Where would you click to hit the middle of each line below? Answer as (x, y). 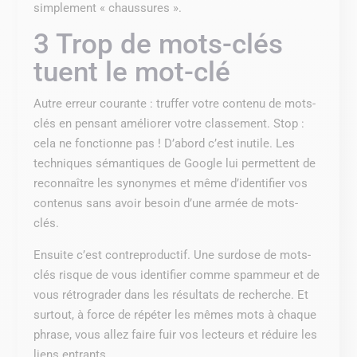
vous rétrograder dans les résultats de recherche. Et (171, 294)
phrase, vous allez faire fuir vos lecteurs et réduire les (176, 334)
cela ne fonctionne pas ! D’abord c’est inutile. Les (165, 143)
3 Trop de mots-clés (159, 44)
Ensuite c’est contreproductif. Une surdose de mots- (173, 255)
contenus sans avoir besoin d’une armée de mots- (166, 203)
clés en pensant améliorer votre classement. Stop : (169, 123)
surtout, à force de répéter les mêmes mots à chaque (175, 314)
